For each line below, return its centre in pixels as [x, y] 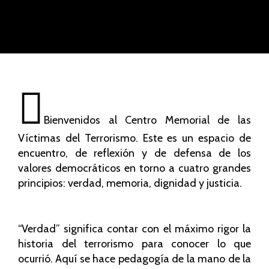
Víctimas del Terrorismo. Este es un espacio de [134, 138]
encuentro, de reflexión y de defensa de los [134, 153]
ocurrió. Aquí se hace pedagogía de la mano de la [134, 258]
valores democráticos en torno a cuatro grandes [134, 168]
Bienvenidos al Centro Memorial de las [147, 120]
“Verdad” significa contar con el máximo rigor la [134, 228]
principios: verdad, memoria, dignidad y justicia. [130, 183]
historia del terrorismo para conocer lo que [134, 243]
